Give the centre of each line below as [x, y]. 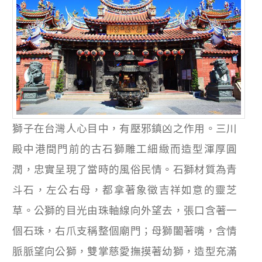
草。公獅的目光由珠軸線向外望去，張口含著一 [125, 211]
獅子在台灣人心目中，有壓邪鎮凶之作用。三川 [125, 129]
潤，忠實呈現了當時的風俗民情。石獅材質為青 [125, 170]
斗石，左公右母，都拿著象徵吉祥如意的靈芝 [125, 190]
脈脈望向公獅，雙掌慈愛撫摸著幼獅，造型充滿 [125, 252]
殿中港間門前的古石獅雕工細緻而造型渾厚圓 [125, 149]
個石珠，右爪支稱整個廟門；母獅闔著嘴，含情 [125, 231]
